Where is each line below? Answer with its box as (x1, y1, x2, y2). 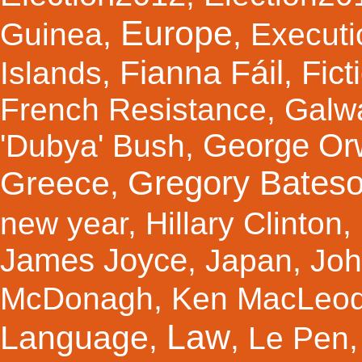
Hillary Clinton (145, 205, 343, 241)
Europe (120, 13, 233, 53)
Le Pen (248, 320, 349, 356)
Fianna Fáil (120, 53, 284, 91)
